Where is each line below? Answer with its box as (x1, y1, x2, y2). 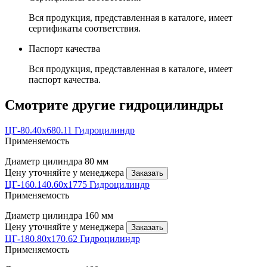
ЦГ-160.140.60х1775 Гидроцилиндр (5, 179, 150, 190)
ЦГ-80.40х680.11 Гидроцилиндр (5, 125, 135, 136)
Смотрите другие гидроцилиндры (5, 97, 223, 113)
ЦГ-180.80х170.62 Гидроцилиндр (5, 234, 140, 244)
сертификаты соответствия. (29, 23, 141, 34)
